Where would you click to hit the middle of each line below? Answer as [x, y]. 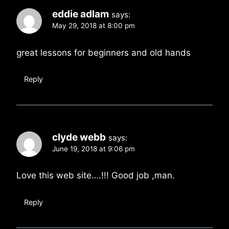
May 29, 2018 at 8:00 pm [94, 25]
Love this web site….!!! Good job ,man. [96, 176]
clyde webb [79, 137]
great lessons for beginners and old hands [104, 52]
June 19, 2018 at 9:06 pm [94, 148]
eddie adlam [81, 14]
